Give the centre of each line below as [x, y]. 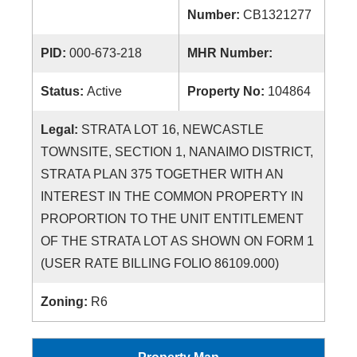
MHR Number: [231, 53]
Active [104, 91]
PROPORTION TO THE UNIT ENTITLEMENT [172, 219]
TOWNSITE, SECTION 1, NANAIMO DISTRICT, [177, 152]
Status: [64, 91]
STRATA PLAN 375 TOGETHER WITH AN [162, 174]
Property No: [228, 91]
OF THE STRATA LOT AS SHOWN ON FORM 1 [177, 241]
